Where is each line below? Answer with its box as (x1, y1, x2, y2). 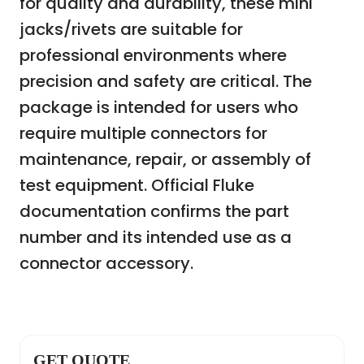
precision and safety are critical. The (19, 70, 312, 93)
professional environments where (19, 44, 287, 67)
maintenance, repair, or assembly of (19, 148, 311, 171)
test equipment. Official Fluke (19, 174, 254, 197)
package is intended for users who (19, 96, 298, 119)
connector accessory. (19, 252, 193, 275)
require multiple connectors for (19, 122, 267, 145)
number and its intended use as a (19, 226, 292, 249)
